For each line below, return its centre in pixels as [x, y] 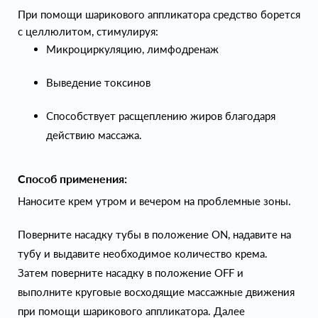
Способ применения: [72, 179]
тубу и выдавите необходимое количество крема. [143, 253]
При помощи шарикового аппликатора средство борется [159, 14]
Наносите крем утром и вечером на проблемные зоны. [154, 201]
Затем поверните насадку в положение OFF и [131, 273]
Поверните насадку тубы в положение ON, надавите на [154, 234]
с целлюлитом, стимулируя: [88, 31]
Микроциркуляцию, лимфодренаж [132, 49]
